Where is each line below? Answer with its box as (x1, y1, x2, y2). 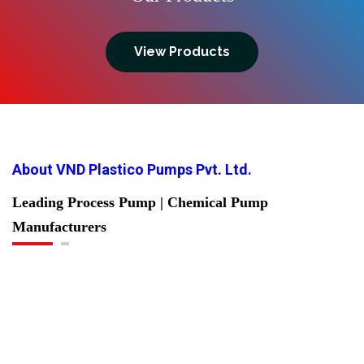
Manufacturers (12, 219, 106, 236)
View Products (134, 44, 230, 60)
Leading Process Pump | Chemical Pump (12, 194, 268, 211)
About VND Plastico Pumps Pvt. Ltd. (12, 161, 252, 179)
